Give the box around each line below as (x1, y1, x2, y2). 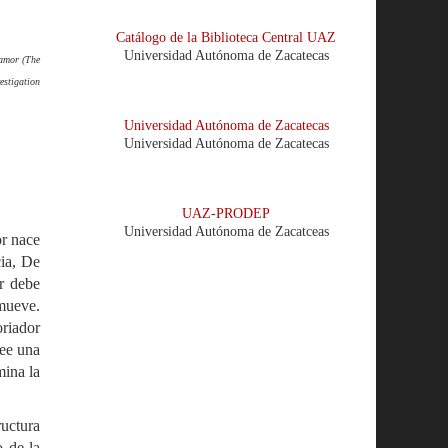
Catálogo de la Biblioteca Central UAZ (116, 30, 336, 46)
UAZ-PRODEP (182, 206, 270, 222)
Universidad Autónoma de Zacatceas (123, 224, 329, 240)
